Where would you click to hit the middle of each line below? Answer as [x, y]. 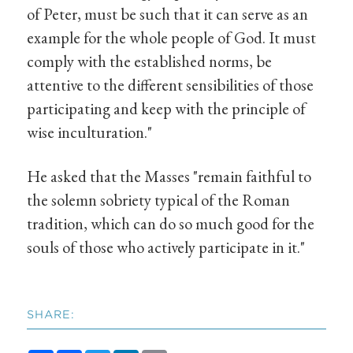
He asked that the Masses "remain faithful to [169, 176]
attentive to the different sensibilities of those [171, 85]
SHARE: [51, 314]
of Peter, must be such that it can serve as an [168, 14]
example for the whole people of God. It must [172, 38]
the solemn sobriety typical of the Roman [159, 199]
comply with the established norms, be [150, 61]
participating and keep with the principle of [167, 109]
